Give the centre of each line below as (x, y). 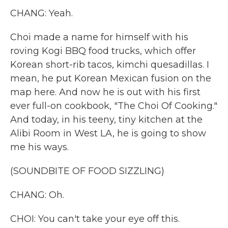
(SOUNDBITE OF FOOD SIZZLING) (87, 171)
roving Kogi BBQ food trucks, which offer (103, 51)
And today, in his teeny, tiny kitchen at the (106, 120)
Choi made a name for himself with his (99, 37)
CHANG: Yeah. (41, 13)
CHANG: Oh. (37, 195)
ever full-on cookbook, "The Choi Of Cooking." (114, 106)
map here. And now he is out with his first (105, 92)
